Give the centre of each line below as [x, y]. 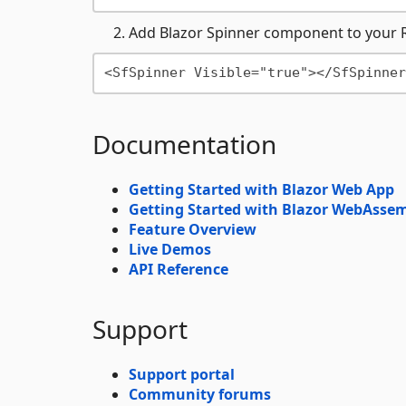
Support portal [182, 374]
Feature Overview [193, 229]
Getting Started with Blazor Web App [261, 189]
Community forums [200, 394]
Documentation [184, 144]
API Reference [179, 269]
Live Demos [170, 249]
